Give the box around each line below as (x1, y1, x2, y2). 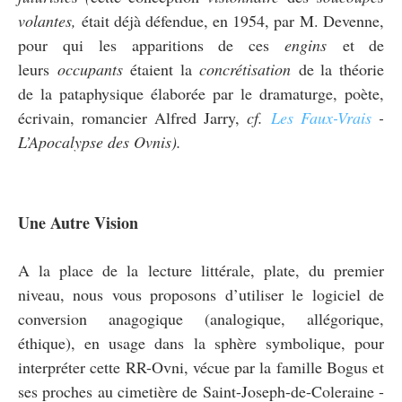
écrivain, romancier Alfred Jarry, (18, 106, 247, 128)
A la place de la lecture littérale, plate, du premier (18, 258, 384, 281)
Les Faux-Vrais (271, 106, 371, 128)
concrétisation (199, 57, 292, 80)
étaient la (122, 57, 200, 80)
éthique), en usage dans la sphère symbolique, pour (18, 331, 384, 354)
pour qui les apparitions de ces (18, 33, 284, 56)
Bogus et (326, 355, 384, 378)
